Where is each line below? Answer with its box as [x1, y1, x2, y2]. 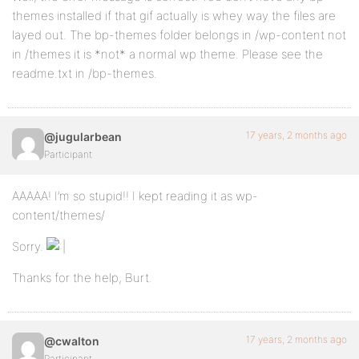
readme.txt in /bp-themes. [12, 66, 157, 81]
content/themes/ [12, 208, 105, 223]
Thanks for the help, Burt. [12, 270, 152, 285]
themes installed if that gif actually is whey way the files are [12, 8, 336, 23]
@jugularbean [44, 130, 122, 143]
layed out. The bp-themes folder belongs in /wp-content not [12, 27, 346, 42]
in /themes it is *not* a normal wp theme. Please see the [12, 46, 323, 62]
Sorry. [12, 239, 46, 254]
